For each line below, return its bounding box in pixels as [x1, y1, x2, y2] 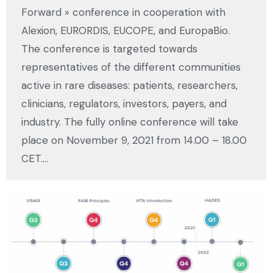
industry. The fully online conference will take [21, 115, 238, 129]
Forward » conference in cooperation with [21, 5, 225, 19]
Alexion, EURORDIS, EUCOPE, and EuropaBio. [21, 24, 230, 38]
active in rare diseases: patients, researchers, [21, 79, 238, 93]
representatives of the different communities [21, 60, 241, 74]
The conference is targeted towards [21, 42, 197, 56]
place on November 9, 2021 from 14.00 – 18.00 [21, 133, 247, 147]
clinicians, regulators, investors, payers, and [21, 97, 227, 111]
